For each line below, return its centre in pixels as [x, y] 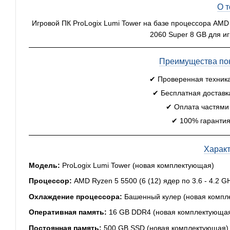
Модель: [44, 165]
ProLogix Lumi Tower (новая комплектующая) [137, 165]
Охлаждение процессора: [75, 196]
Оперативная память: [68, 212]
